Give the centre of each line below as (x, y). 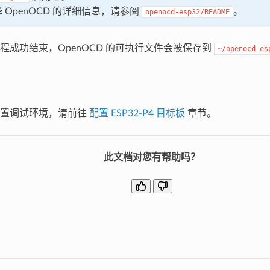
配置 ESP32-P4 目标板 (137, 113)
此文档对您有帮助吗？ (152, 157)
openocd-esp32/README (187, 12)
